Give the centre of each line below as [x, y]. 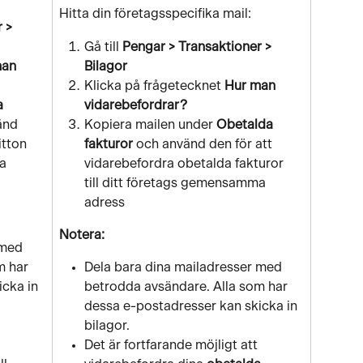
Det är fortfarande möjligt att [173, 346]
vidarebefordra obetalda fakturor [186, 163]
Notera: [82, 235]
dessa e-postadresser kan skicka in [192, 307]
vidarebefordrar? [136, 105]
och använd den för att [204, 144]
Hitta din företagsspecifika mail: [155, 14]
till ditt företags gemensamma [177, 183]
